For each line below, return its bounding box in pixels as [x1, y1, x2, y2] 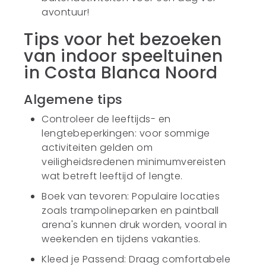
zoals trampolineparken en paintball [42, 204, 219, 217]
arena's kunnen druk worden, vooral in [42, 218, 227, 232]
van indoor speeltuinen [24, 45, 223, 68]
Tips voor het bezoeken [24, 28, 222, 51]
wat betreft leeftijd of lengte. [42, 169, 183, 183]
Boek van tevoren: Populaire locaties [42, 189, 220, 203]
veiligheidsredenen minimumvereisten [42, 155, 226, 169]
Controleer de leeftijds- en [42, 112, 171, 126]
